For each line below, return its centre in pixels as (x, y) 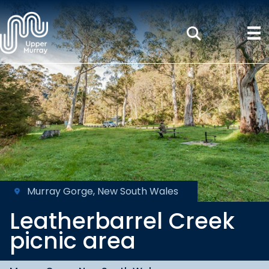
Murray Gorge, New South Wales (103, 191)
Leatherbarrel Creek (125, 221)
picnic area (76, 241)
